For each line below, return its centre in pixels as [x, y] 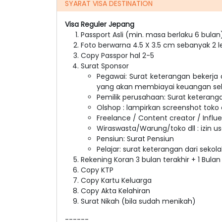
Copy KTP [97, 170]
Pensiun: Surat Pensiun [135, 139]
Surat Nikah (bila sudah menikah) [138, 201]
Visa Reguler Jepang [100, 24]
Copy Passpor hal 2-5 [117, 55]
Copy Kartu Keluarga [116, 180]
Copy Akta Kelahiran [115, 191]
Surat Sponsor [105, 66]
